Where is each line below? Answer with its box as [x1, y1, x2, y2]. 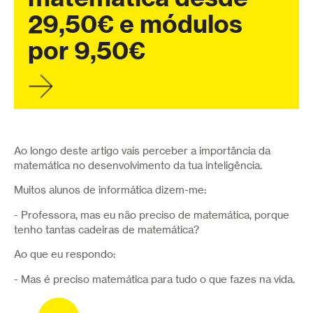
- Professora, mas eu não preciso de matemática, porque [14, 208, 289, 221]
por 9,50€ [28, 34, 145, 66]
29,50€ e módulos [28, 8, 242, 39]
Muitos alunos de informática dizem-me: [14, 184, 209, 197]
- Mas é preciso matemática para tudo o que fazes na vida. [14, 273, 295, 286]
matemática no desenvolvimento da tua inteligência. [14, 159, 262, 172]
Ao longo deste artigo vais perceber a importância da [14, 144, 270, 157]
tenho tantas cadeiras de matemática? [14, 223, 199, 236]
